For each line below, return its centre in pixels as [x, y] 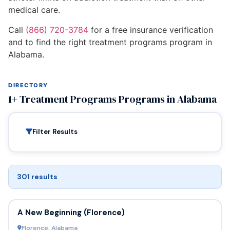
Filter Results [55, 132]
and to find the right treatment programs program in [110, 42]
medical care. [34, 10]
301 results [37, 176]
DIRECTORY [28, 85]
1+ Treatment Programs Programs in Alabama [112, 99]
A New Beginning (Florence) [71, 213]
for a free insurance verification [151, 30]
